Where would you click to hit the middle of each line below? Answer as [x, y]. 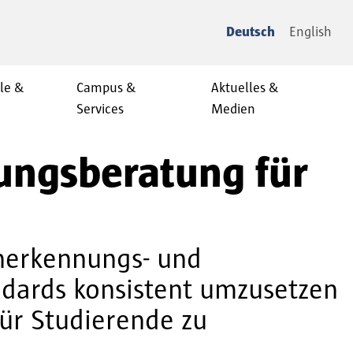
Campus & [106, 89]
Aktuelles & [245, 89]
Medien [233, 110]
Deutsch [251, 32]
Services [100, 110]
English [310, 32]
